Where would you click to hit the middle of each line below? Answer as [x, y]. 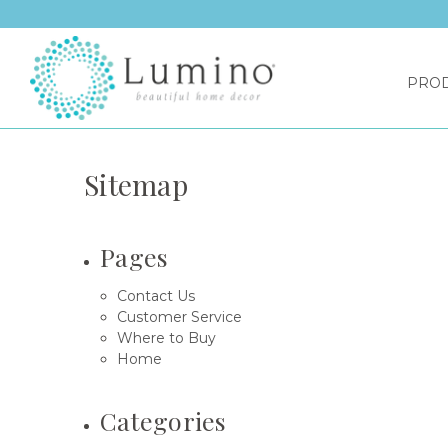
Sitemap [136, 184]
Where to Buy [166, 337]
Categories [163, 420]
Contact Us [155, 295]
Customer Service [179, 316]
